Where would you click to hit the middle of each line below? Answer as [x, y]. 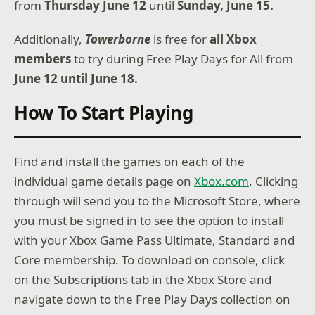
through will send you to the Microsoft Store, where [157, 200]
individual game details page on [104, 181]
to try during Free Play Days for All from [184, 58]
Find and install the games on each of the [130, 161]
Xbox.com [222, 181]
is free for [180, 39]
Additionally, [50, 39]
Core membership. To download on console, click [150, 259]
